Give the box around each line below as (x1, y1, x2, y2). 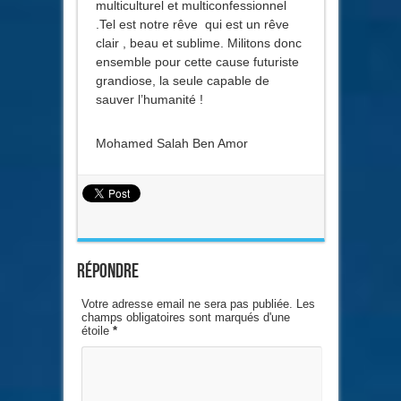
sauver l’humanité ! (95, 91, 203, 107)
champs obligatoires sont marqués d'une (81, 310, 290, 324)
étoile (81, 323, 113, 337)
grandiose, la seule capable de (95, 73, 269, 88)
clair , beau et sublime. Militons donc (95, 35, 302, 50)
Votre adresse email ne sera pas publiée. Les (81, 296, 315, 311)
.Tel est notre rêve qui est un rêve (95, 16, 289, 31)
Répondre (76, 259, 139, 284)
